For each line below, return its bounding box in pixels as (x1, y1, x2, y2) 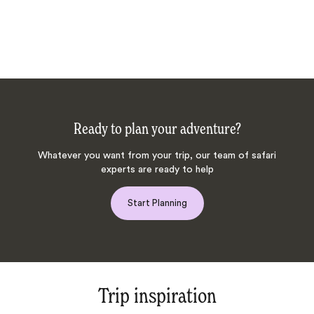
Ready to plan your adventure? (73, 122, 241, 138)
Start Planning (127, 198, 187, 208)
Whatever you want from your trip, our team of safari (38, 151, 276, 161)
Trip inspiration (97, 287, 217, 308)
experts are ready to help (100, 165, 214, 175)
